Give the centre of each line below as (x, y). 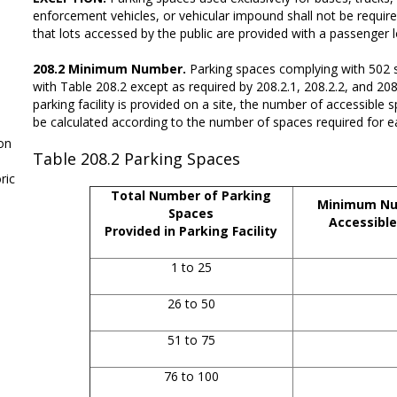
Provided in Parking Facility (191, 230)
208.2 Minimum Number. (112, 68)
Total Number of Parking (191, 195)
